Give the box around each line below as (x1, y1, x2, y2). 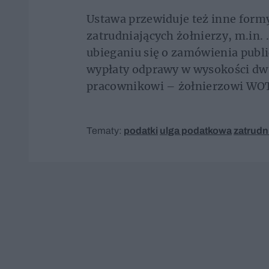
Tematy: (86, 125, 124, 136)
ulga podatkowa (160, 125, 232, 136)
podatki (124, 125, 158, 136)
